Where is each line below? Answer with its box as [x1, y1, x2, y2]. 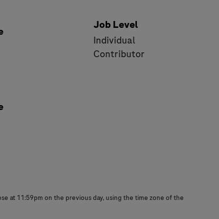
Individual [93, 33, 135, 47]
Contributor [93, 47, 145, 61]
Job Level [93, 18, 138, 31]
